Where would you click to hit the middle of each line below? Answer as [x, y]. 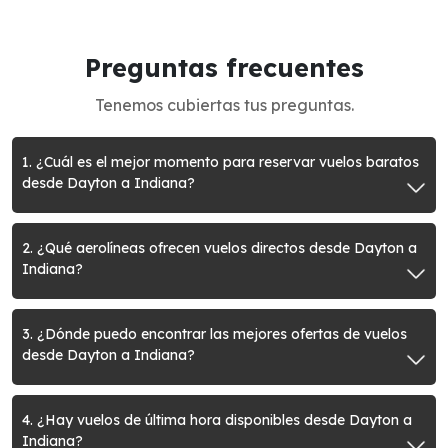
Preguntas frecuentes [224, 67]
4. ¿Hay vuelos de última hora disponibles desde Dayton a [217, 420]
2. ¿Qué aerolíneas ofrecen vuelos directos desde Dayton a [219, 248]
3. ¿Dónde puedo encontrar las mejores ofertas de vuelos [214, 334]
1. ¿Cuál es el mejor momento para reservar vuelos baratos [220, 162]
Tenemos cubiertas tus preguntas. [224, 105]
